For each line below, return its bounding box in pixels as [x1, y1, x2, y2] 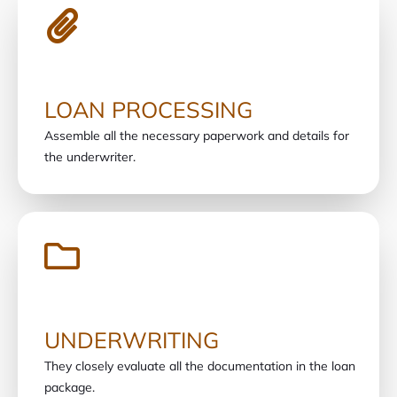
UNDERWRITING [44, 325, 219, 354]
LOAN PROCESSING [44, 95, 253, 123]
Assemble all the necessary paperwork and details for [44, 127, 349, 144]
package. [44, 378, 95, 395]
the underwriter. [44, 148, 136, 165]
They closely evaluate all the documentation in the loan [44, 357, 355, 374]
